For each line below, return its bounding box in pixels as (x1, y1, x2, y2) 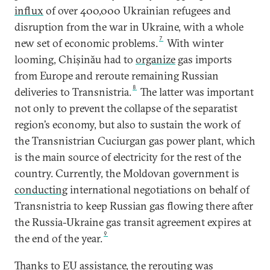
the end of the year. (14, 231, 102, 245)
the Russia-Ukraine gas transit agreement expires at (14, 215, 251, 229)
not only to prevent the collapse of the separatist (14, 101, 237, 115)
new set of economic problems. (14, 36, 158, 50)
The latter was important (138, 85, 254, 99)
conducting (14, 183, 67, 196)
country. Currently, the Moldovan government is (14, 166, 239, 180)
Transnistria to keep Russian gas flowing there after (14, 199, 253, 213)
